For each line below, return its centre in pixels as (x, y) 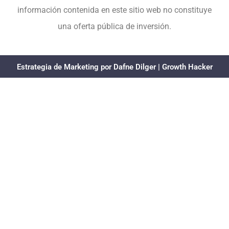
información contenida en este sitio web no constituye (114, 10)
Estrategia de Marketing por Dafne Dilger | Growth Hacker (114, 67)
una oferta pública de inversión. (114, 26)
